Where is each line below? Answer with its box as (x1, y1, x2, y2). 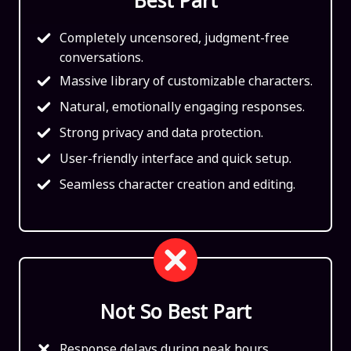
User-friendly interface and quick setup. (60, 149, 291, 167)
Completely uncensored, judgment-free (60, 28, 289, 46)
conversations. (60, 48, 143, 66)
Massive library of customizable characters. (60, 71, 313, 89)
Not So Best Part (100, 296, 251, 324)
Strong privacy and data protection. (60, 123, 263, 141)
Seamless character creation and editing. (60, 175, 295, 193)
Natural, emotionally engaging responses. (60, 97, 305, 115)
